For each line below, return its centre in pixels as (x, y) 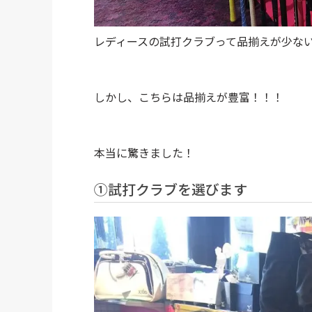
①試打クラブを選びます (170, 189)
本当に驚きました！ (144, 152)
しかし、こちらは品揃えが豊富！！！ (188, 96)
